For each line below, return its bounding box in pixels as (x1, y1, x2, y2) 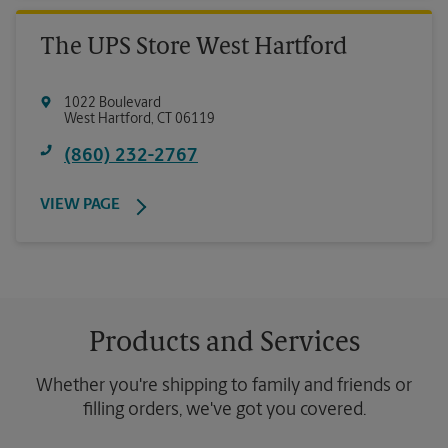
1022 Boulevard (64, 96, 161, 112)
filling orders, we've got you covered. (82, 401, 366, 421)
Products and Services (88, 330, 360, 359)
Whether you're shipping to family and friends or (36, 377, 412, 397)
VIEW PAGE (40, 197, 120, 214)
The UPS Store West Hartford (40, 36, 347, 61)
